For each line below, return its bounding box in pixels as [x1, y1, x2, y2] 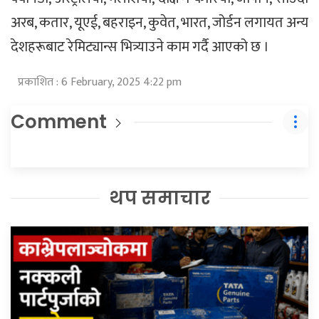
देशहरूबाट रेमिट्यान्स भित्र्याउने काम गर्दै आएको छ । [11, 34, 269, 59]
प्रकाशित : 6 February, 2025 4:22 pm [18, 72, 182, 92]
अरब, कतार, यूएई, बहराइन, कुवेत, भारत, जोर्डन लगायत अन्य [11, 10, 308, 35]
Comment [11, 108, 107, 135]
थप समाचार [108, 184, 211, 211]
